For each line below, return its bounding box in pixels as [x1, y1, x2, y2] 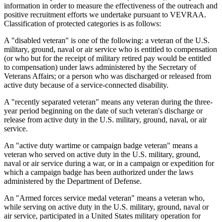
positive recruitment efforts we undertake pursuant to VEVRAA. [4, 10, 206, 19]
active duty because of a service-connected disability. [4, 80, 168, 89]
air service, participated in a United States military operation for [4, 211, 201, 220]
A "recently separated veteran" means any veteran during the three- [4, 97, 213, 106]
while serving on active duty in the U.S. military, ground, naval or [4, 202, 209, 211]
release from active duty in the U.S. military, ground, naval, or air [4, 115, 207, 124]
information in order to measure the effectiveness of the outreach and [4, 1, 218, 10]
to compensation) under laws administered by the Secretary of [4, 62, 196, 71]
